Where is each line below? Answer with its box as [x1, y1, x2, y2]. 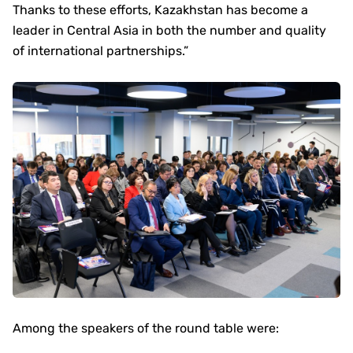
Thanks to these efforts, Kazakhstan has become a [13, 2, 308, 17]
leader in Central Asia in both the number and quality [13, 23, 326, 38]
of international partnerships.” [13, 43, 188, 58]
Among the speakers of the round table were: [13, 321, 279, 336]
